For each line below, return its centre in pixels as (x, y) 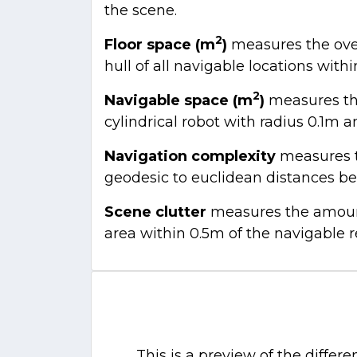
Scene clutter (155, 212)
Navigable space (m (178, 100)
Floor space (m (160, 44)
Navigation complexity (190, 156)
